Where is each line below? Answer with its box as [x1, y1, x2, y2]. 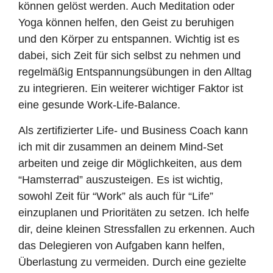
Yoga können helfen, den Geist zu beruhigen [18, 16, 234, 29]
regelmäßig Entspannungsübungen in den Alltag [18, 66, 252, 79]
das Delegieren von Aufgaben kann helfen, [18, 239, 225, 252]
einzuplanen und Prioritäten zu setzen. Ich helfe [18, 206, 249, 219]
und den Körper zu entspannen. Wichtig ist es [18, 33, 239, 46]
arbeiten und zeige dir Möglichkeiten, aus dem [18, 157, 242, 169]
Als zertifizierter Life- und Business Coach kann [18, 124, 248, 136]
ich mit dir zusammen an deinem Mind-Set [18, 140, 223, 153]
